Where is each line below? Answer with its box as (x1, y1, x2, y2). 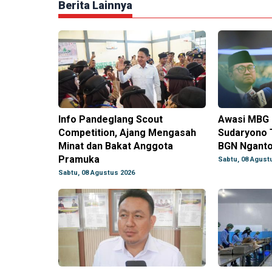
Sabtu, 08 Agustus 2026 (58, 169, 135, 177)
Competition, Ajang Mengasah (58, 127, 196, 139)
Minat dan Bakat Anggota (58, 140, 173, 152)
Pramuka (58, 154, 100, 166)
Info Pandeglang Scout (58, 114, 163, 126)
